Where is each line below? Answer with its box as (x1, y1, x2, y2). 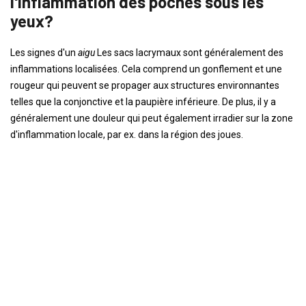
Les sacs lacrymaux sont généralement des (97, 47, 283, 58)
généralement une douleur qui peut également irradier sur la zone (10, 113, 293, 124)
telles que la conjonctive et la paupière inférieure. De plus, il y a (10, 96, 276, 107)
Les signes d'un (10, 47, 78, 58)
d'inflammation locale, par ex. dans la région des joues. (10, 129, 243, 140)
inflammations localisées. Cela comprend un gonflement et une (10, 64, 282, 74)
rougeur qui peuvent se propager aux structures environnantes (10, 80, 279, 91)
